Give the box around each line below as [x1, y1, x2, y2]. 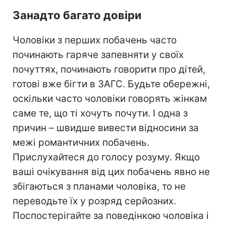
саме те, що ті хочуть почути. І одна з [13, 107, 188, 119]
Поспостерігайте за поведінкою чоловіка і [13, 209, 209, 221]
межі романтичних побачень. [13, 136, 149, 148]
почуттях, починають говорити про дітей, [13, 63, 205, 75]
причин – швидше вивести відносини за [13, 122, 199, 134]
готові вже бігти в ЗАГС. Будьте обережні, [13, 78, 210, 90]
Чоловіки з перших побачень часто [13, 34, 177, 46]
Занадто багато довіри [13, 8, 141, 22]
